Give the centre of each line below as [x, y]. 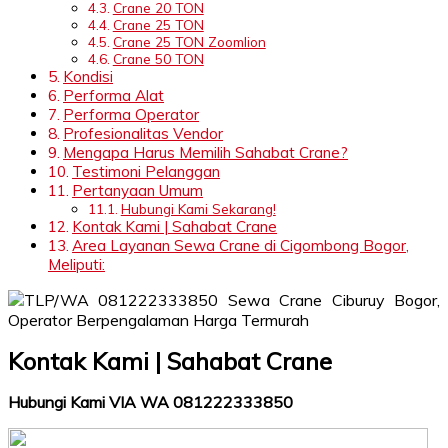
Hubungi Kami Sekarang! [198, 208]
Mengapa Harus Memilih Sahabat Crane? [206, 152]
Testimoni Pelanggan [146, 171]
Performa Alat [114, 95]
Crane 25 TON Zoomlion [189, 41]
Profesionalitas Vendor [143, 133]
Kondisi [88, 76]
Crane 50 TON [158, 58]
